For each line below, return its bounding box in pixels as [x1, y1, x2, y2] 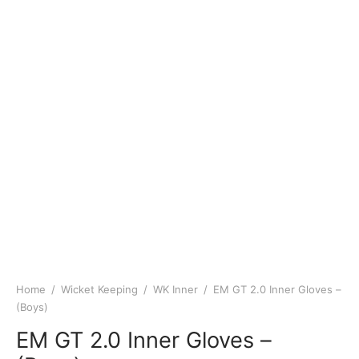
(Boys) [16, 301, 48, 313]
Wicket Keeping [61, 283, 138, 296]
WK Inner [153, 283, 198, 296]
